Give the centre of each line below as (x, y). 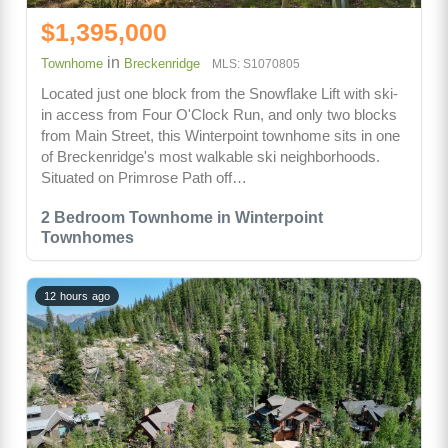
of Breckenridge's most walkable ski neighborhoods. (210, 157)
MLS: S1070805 (256, 64)
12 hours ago (77, 296)
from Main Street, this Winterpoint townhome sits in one (220, 136)
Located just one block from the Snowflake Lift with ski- (219, 94)
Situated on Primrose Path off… (144, 178)
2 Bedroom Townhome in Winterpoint (182, 218)
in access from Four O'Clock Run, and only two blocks (219, 115)
